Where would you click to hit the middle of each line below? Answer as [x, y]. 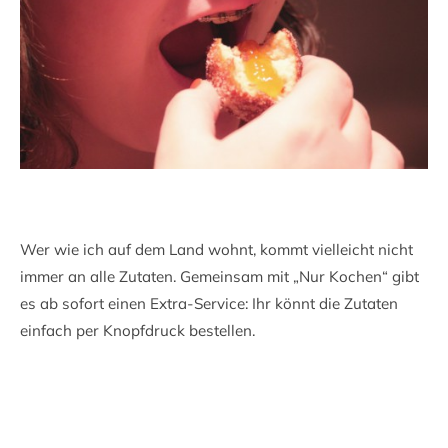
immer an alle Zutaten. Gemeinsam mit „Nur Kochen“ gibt [219, 276]
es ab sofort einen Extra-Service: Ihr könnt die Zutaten [209, 303]
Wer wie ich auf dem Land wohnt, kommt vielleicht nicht [216, 249]
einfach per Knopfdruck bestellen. [137, 330]
